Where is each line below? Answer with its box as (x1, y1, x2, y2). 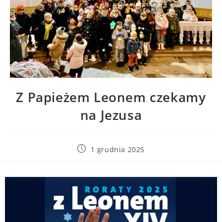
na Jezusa (80, 106, 142, 124)
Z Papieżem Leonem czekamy (16, 88, 206, 106)
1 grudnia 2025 (90, 145, 145, 154)
